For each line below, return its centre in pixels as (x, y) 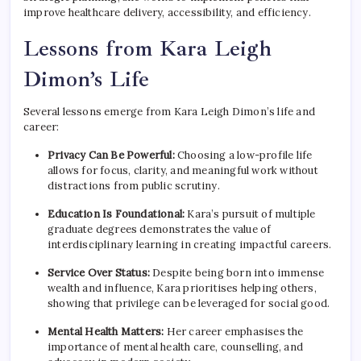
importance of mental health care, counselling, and (176, 347)
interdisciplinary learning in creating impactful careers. (190, 245)
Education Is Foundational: (116, 214)
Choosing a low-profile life (243, 156)
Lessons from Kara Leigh (148, 49)
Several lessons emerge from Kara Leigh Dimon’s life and (170, 112)
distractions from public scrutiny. (134, 186)
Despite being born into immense (237, 273)
